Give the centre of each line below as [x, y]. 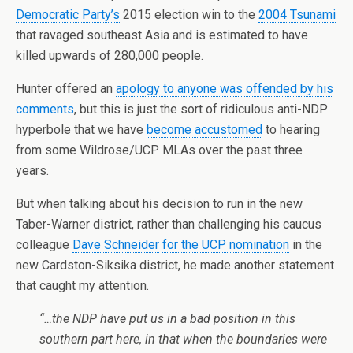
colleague [44, 245]
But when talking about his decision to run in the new [159, 204]
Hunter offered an [66, 89]
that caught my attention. [82, 286]
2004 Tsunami [297, 15]
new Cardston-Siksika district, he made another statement [175, 265]
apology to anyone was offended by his [225, 89]
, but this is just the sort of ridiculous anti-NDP [201, 109]
